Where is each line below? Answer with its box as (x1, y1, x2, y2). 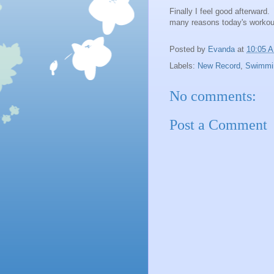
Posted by (169, 45, 208, 54)
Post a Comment (169, 116, 267, 133)
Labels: (169, 61, 198, 71)
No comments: (169, 88, 256, 105)
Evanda (208, 45, 235, 54)
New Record (198, 61, 240, 71)
